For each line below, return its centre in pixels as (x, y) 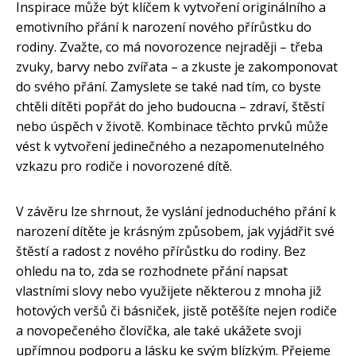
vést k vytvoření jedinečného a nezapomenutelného (170, 147)
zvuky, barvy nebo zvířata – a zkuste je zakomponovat (177, 67)
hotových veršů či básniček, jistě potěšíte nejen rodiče (176, 311)
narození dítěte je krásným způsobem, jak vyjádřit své (175, 232)
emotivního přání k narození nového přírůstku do (164, 27)
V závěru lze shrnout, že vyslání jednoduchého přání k (176, 212)
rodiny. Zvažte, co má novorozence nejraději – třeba (169, 47)
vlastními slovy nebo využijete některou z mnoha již (169, 291)
